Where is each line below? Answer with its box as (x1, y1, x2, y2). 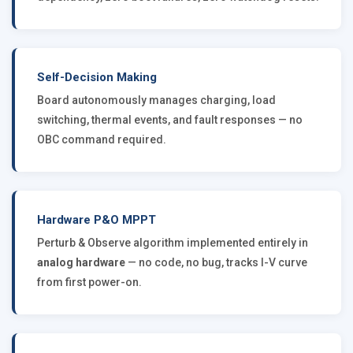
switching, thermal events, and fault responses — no (37, 113, 303, 126)
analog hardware (37, 256, 125, 269)
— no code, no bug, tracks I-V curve (125, 256, 307, 269)
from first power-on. (37, 276, 142, 288)
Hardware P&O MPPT (37, 213, 156, 227)
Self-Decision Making (37, 70, 157, 84)
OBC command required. (37, 133, 166, 146)
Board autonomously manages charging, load (37, 94, 276, 106)
